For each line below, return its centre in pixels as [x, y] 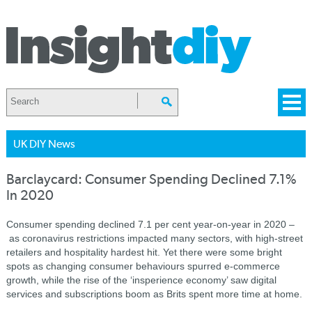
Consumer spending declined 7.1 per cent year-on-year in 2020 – [150, 224]
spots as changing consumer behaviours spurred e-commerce [143, 266]
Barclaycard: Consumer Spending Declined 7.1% [151, 179]
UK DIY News [44, 144]
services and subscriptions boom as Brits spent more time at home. [154, 294]
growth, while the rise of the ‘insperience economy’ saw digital [141, 280]
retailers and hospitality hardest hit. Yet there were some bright [144, 252]
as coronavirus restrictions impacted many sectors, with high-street [154, 238]
